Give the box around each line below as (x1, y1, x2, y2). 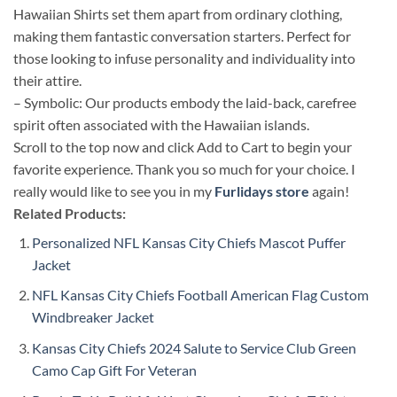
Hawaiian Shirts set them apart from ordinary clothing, (13, 4, 342, 22)
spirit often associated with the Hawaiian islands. (13, 115, 309, 133)
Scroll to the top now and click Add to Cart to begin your (13, 137, 352, 155)
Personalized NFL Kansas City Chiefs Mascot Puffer (31, 233, 346, 251)
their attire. (13, 71, 82, 89)
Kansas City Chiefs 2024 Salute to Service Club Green (31, 339, 356, 356)
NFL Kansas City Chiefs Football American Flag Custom (31, 286, 369, 304)
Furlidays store (214, 182, 309, 199)
